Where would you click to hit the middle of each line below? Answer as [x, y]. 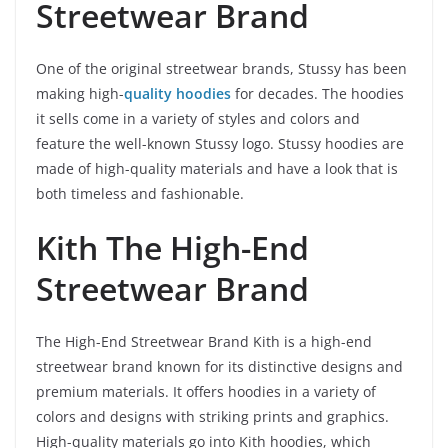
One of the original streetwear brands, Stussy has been [221, 68]
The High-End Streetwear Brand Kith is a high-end [204, 341]
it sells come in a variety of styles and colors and [198, 118]
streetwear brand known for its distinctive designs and [219, 366]
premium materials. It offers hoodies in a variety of [206, 391]
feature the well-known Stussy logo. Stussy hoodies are [220, 143]
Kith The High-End [172, 247]
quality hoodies [177, 93]
